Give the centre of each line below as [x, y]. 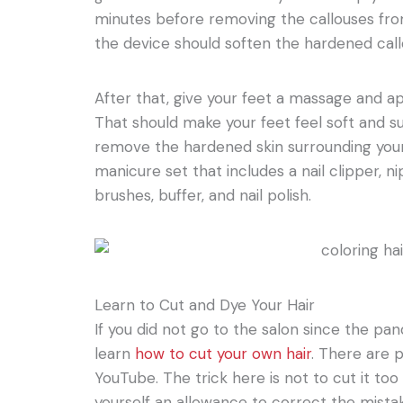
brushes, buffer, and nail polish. [203, 195]
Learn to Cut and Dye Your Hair [205, 304]
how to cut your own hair [224, 353]
